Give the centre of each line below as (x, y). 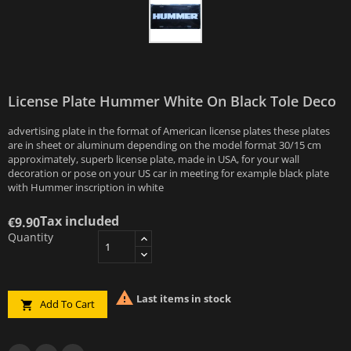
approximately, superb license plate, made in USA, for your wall (154, 159)
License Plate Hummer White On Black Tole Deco (172, 101)
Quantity (31, 237)
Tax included (80, 221)
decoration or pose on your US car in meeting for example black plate (168, 173)
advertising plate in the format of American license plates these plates (169, 131)
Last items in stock (183, 299)
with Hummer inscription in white (86, 187)
